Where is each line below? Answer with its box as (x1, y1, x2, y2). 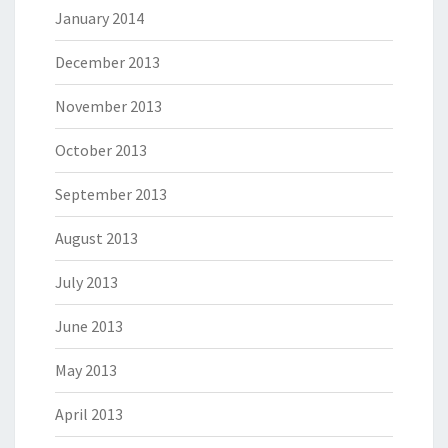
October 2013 (55, 140, 147, 161)
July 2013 (55, 272, 118, 293)
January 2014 (55, 8, 144, 29)
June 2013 (55, 316, 123, 337)
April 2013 (55, 404, 123, 425)
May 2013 (55, 360, 117, 381)
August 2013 (55, 228, 138, 249)
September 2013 (55, 184, 167, 205)
